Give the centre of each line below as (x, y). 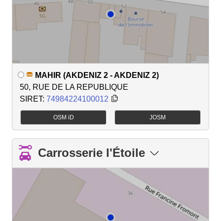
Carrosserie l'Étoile (92, 152)
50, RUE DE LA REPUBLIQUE (74, 87)
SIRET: (33, 99)
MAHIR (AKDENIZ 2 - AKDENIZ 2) (97, 75)
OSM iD (63, 117)
